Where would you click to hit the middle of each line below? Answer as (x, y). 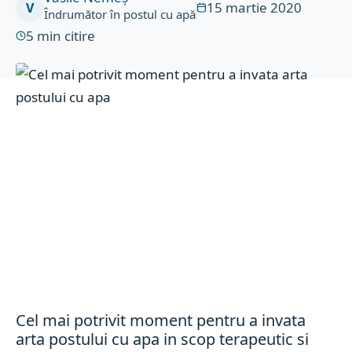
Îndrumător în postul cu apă (120, 14)
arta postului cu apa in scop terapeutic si (163, 339)
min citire (66, 36)
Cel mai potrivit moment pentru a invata (161, 320)
